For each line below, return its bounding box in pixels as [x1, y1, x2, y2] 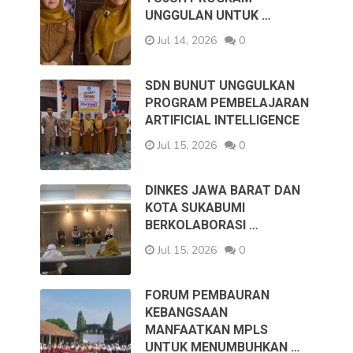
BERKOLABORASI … [145, 217, 259, 232]
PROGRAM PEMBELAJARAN [145, 95, 310, 110]
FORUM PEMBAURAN [145, 287, 270, 303]
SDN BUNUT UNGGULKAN [145, 77, 295, 93]
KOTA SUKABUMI [145, 199, 246, 215]
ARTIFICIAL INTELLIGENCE [145, 112, 300, 128]
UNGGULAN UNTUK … [145, 7, 272, 23]
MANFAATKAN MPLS [145, 321, 269, 337]
